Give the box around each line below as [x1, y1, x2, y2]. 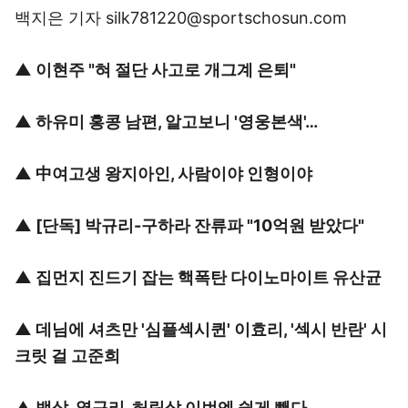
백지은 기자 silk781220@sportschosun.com [15, 8, 347, 27]
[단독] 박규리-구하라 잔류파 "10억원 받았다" [36, 216, 364, 235]
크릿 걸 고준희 [15, 346, 120, 365]
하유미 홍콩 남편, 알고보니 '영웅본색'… [36, 112, 318, 131]
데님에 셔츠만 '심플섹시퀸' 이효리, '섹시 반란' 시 [36, 320, 387, 339]
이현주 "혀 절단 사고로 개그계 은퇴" [36, 60, 296, 79]
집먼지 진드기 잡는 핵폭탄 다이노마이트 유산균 [36, 268, 382, 287]
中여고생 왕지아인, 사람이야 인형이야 [36, 164, 312, 183]
